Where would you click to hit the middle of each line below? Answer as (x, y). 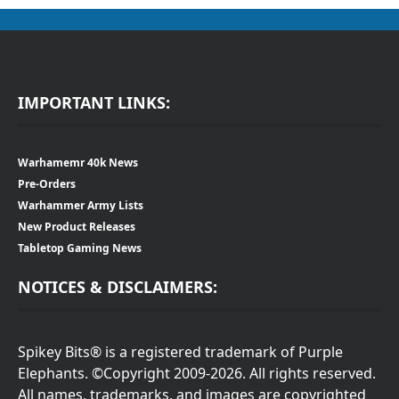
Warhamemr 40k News (78, 162)
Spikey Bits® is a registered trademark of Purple (180, 351)
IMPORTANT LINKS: (94, 102)
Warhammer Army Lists (81, 205)
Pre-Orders (47, 183)
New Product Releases (77, 226)
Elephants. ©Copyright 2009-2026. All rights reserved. (197, 373)
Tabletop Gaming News (80, 248)
